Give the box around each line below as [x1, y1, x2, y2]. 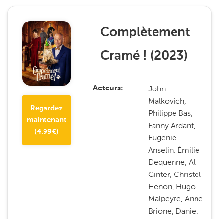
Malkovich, [148, 96, 187, 106]
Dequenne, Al [148, 157, 196, 167]
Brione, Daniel [148, 206, 198, 216]
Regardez [30, 104, 63, 112]
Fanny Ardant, [148, 121, 196, 130]
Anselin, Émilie [148, 145, 200, 154]
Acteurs [92, 85, 121, 92]
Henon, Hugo [148, 182, 196, 191]
